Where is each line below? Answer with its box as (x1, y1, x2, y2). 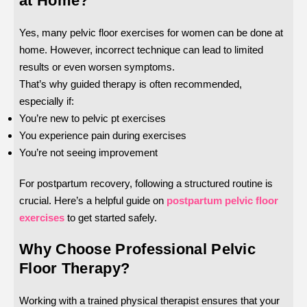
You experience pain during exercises (19, 130, 186, 142)
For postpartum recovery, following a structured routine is (19, 177, 273, 190)
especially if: (19, 95, 74, 108)
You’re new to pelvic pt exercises (19, 112, 166, 125)
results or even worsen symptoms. (19, 61, 175, 73)
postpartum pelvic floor (167, 195, 278, 207)
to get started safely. (64, 212, 157, 224)
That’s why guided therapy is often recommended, (19, 78, 242, 90)
